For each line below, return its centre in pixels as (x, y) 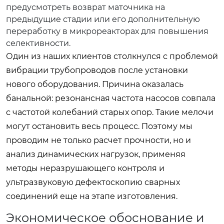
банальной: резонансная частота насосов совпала (111, 98)
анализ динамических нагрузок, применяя (96, 154)
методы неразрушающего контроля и (85, 168)
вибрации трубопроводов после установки (97, 70)
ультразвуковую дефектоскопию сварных (93, 182)
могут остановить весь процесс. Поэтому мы (99, 126)
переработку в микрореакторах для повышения (107, 31)
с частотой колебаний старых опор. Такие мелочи (110, 112)
